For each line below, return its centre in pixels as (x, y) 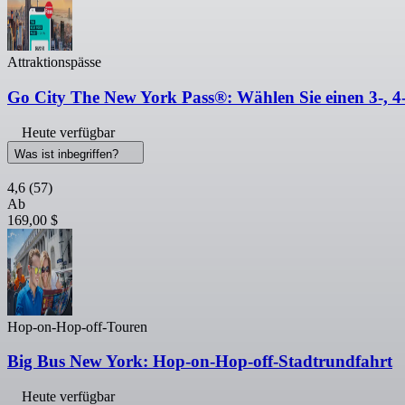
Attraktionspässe (54, 62)
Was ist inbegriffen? (68, 154)
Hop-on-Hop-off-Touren (77, 326)
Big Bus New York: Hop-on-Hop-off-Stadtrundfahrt (200, 362)
